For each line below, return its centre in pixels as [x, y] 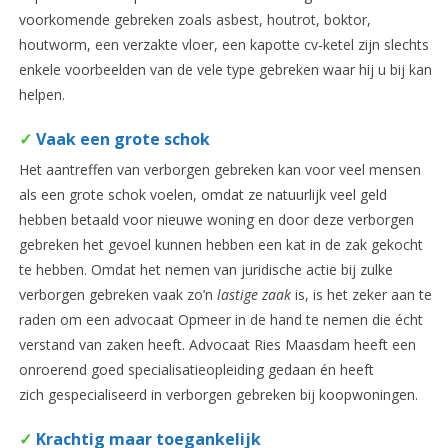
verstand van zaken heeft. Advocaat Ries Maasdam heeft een [217, 344]
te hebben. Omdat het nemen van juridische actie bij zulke [205, 269]
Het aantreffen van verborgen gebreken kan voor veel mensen [219, 169]
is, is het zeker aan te [361, 294]
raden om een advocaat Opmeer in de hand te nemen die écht [220, 319]
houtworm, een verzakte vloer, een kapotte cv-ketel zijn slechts [223, 44]
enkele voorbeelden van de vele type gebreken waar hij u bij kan [225, 69]
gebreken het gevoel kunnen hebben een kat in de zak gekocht [220, 244]
